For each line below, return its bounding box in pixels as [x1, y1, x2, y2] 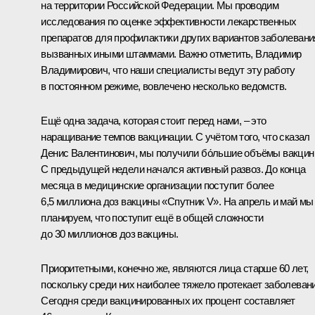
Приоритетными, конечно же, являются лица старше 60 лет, [41, 262, 309, 274]
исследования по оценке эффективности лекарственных [41, 15, 297, 27]
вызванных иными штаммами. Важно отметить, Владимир [41, 47, 302, 60]
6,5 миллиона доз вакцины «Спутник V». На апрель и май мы [41, 195, 314, 207]
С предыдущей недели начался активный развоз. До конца [41, 162, 306, 175]
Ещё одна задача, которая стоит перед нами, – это [41, 114, 266, 127]
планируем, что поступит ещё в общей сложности [41, 211, 264, 224]
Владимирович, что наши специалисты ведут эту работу [41, 63, 295, 76]
